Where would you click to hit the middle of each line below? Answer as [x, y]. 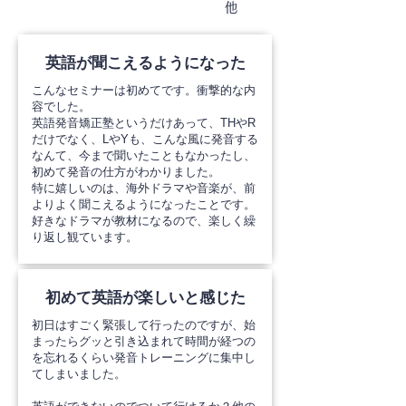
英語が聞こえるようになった [145, 63]
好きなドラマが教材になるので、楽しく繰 [144, 221]
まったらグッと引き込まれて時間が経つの [144, 341]
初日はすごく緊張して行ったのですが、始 [144, 325]
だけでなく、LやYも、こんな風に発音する [145, 139]
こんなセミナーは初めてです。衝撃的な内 [144, 90]
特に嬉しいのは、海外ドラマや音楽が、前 [144, 188]
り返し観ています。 [85, 237]
